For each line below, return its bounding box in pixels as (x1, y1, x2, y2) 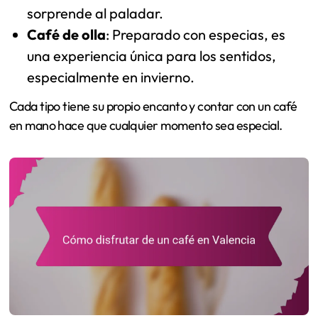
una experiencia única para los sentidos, (27, 46, 277, 65)
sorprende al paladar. (27, 4, 164, 22)
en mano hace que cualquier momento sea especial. (9, 117, 283, 134)
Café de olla (27, 25, 106, 43)
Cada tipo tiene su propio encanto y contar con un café (9, 98, 297, 115)
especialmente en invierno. (27, 67, 195, 86)
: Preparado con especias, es (106, 25, 286, 43)
